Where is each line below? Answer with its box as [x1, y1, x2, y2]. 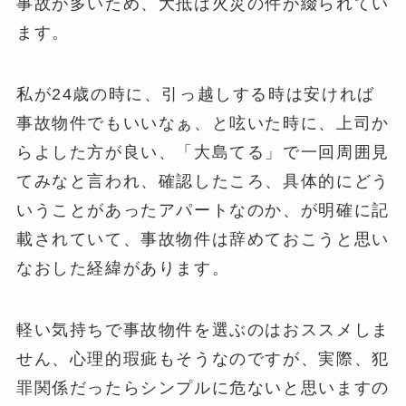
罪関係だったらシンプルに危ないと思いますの [15, 378, 390, 397]
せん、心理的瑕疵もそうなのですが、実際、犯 [15, 349, 390, 368]
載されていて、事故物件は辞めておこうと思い [15, 229, 390, 248]
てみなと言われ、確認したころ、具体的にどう [15, 171, 390, 190]
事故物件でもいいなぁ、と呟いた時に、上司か [15, 113, 390, 132]
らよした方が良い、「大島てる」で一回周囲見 [15, 142, 390, 161]
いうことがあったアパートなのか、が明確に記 [15, 200, 390, 219]
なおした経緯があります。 [15, 258, 230, 277]
